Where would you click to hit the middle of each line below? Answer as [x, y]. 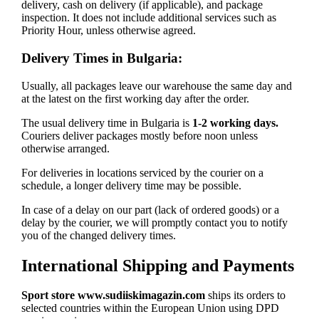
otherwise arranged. [65, 148]
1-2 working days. [235, 122]
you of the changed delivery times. [98, 235]
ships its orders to [245, 296]
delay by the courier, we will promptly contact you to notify [154, 222]
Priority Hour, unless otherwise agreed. [108, 31]
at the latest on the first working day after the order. [135, 98]
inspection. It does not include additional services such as [148, 18]
